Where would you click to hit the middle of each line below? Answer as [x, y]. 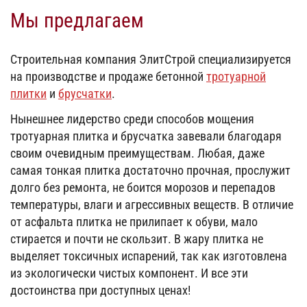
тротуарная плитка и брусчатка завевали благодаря [146, 136]
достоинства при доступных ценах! [100, 291]
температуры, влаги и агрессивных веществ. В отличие [152, 205]
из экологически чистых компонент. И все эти [129, 273]
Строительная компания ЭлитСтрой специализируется [151, 60]
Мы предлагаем [77, 21]
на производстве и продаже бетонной [108, 77]
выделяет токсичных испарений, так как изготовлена [149, 256]
